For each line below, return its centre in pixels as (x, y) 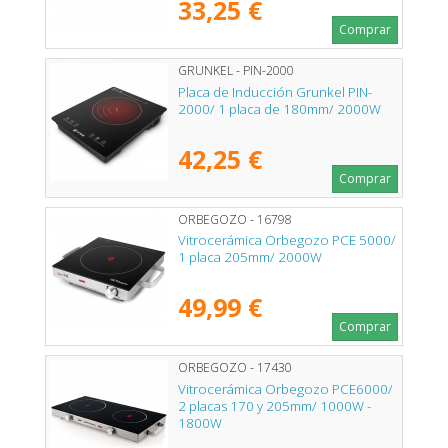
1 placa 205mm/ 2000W (250, 257)
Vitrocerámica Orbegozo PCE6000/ (285, 388)
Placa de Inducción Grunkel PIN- (275, 91)
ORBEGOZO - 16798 (235, 219)
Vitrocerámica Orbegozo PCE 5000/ (287, 240)
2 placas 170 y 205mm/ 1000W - (274, 405)
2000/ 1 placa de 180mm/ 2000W (279, 108)
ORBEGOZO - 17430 (235, 368)
